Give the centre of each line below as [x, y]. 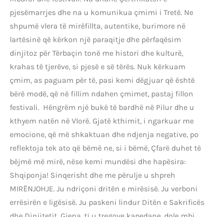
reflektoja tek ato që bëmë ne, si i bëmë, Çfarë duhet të [105, 148]
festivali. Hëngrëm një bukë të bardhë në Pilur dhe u [102, 108]
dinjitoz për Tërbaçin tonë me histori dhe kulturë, [96, 53]
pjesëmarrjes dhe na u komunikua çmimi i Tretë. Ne [101, 13]
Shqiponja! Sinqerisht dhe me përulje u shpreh [93, 175]
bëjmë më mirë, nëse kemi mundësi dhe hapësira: [98, 162]
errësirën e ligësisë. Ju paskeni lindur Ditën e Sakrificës [107, 202]
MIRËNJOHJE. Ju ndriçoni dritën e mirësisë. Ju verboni [104, 189]
